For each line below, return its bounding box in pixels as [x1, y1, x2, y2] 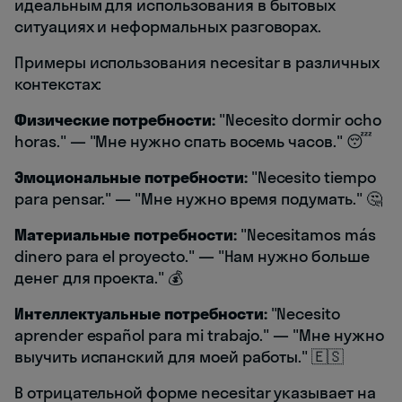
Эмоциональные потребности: [14, 167, 248, 188]
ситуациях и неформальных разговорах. [14, 16, 322, 38]
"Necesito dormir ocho [214, 109, 381, 131]
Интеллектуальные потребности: [14, 303, 267, 325]
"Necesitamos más [236, 224, 376, 246]
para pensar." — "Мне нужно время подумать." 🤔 [14, 188, 382, 210]
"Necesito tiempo [247, 167, 376, 188]
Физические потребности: [14, 109, 215, 131]
